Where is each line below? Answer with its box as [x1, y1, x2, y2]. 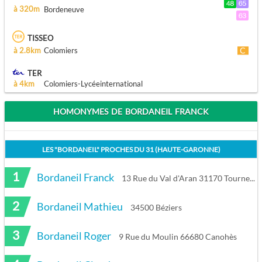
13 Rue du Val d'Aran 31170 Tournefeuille [122, 173, 250, 184]
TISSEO [27, 34, 53, 43]
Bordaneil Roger [37, 229, 111, 243]
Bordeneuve [44, 5, 84, 14]
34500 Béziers [130, 202, 182, 213]
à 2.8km [13, 46, 41, 55]
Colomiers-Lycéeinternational [44, 80, 143, 89]
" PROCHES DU [96, 145, 146, 154]
